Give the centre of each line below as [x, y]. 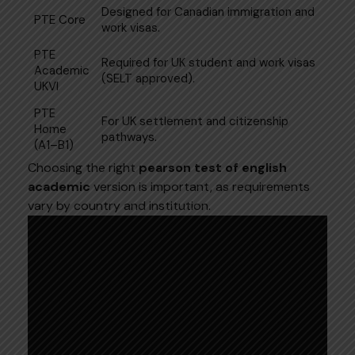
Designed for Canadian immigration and [208, 11]
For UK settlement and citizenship [195, 121]
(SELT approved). [148, 78]
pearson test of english [213, 167]
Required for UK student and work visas [208, 62]
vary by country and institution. [119, 205]
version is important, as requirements [200, 186]
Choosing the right [83, 167]
